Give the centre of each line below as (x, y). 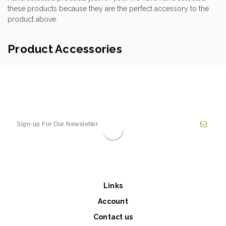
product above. (33, 19)
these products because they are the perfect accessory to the (108, 8)
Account (113, 201)
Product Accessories (65, 49)
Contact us (113, 217)
